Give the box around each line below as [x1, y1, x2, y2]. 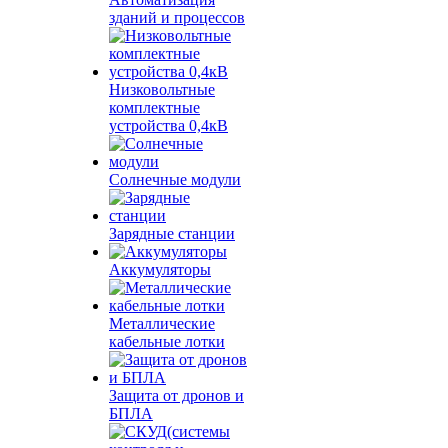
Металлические [109, 315, 215, 332]
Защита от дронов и [109, 387, 244, 404]
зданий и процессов [109, 9, 245, 26]
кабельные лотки [109, 333, 225, 350]
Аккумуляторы [109, 261, 211, 278]
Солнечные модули [109, 171, 241, 188]
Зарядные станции [109, 225, 235, 242]
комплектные [109, 99, 200, 116]
